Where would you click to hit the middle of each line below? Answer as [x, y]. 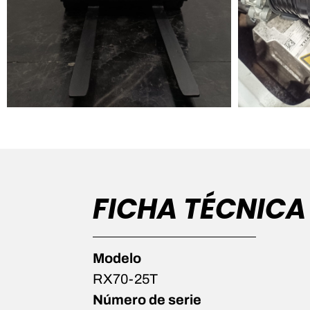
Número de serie [147, 300]
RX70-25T [126, 279]
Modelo [117, 258]
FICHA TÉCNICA [200, 209]
